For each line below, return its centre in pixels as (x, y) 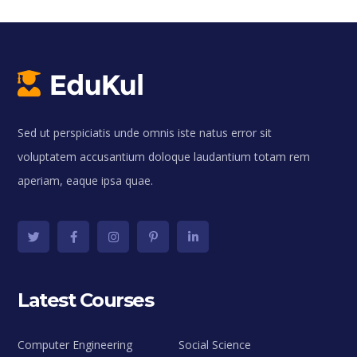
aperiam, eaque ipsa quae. (86, 180)
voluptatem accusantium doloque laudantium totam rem (164, 157)
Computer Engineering (75, 345)
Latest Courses (86, 300)
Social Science (215, 345)
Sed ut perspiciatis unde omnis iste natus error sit (145, 133)
